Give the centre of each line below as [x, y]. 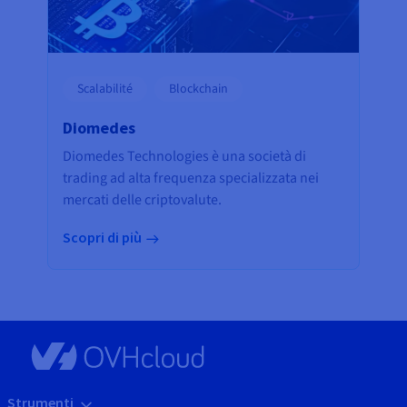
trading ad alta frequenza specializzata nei [191, 179]
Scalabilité [105, 89]
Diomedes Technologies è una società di [184, 157]
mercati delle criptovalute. [142, 200]
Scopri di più [102, 238]
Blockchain [199, 89]
